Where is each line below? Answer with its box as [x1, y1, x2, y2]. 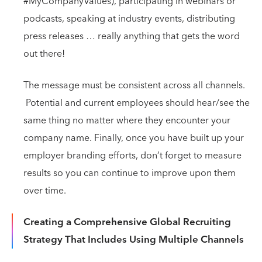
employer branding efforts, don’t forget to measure [23, 147, 242, 164]
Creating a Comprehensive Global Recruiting [23, 213, 231, 231]
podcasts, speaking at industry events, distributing [23, 11, 235, 27]
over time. [23, 182, 66, 199]
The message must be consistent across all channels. [23, 77, 245, 94]
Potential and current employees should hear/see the [23, 95, 250, 111]
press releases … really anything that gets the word [23, 28, 240, 44]
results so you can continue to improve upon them [23, 165, 236, 181]
